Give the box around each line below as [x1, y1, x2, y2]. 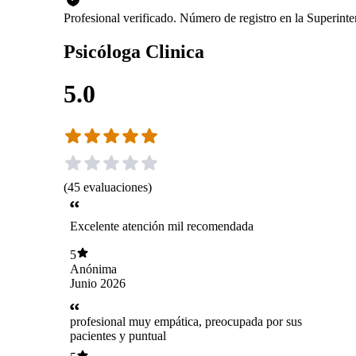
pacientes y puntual [70, 329, 166, 343]
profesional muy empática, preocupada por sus [70, 315, 302, 329]
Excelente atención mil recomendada [70, 219, 253, 234]
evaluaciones [83, 180, 148, 194]
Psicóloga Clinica [64, 41, 204, 62]
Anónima [70, 261, 117, 276]
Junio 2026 [70, 276, 126, 290]
